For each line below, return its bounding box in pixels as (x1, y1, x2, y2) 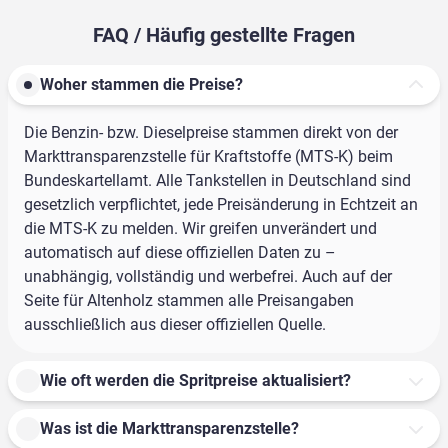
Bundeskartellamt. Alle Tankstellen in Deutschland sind (24, 171, 411, 191)
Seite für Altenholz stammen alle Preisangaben (24, 291, 354, 311)
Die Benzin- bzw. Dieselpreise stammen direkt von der (24, 123, 398, 143)
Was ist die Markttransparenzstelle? (40, 419, 299, 439)
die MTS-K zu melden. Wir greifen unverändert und (24, 219, 377, 239)
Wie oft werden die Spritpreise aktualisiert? (40, 371, 351, 391)
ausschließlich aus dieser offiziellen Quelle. (24, 315, 326, 335)
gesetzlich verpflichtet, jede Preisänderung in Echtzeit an (24, 195, 418, 215)
